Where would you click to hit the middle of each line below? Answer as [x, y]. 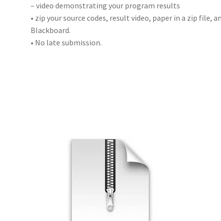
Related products [110, 117]
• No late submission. [66, 42]
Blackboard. [51, 30]
